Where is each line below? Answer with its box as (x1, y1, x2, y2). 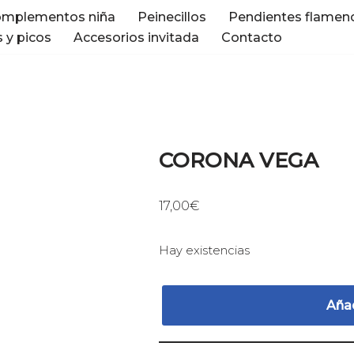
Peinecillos (137, 9, 206, 24)
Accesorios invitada (73, 30, 199, 45)
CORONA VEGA (159, 148, 319, 173)
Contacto (221, 30, 282, 45)
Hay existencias (159, 243, 250, 258)
